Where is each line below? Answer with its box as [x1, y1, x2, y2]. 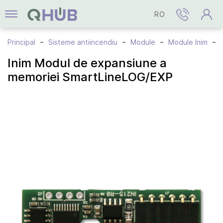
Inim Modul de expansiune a [7, 56, 167, 70]
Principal [7, 38, 35, 46]
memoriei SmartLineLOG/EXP [7, 70, 173, 84]
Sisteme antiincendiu [48, 38, 117, 46]
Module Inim [168, 38, 208, 46]
